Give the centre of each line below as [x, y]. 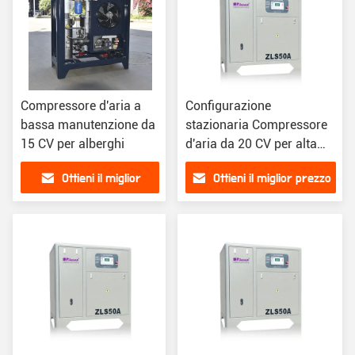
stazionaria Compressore [256, 125]
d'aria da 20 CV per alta [251, 144]
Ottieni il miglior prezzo [272, 179]
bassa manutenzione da [88, 125]
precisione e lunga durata [257, 163]
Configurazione [228, 106]
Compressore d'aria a [81, 106]
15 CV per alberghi [73, 144]
